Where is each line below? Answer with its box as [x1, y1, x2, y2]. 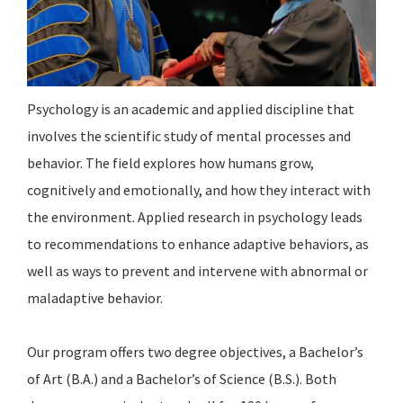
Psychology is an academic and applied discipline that [27, 100, 354, 119]
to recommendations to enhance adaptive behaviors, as [27, 235, 369, 254]
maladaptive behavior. [27, 289, 163, 308]
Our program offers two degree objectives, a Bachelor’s [27, 343, 363, 362]
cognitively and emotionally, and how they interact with [27, 181, 371, 200]
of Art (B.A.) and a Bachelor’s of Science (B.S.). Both [27, 370, 336, 389]
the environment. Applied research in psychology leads [27, 208, 363, 227]
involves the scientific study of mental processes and [27, 127, 351, 146]
